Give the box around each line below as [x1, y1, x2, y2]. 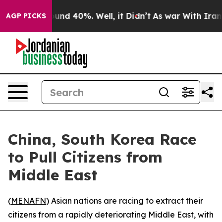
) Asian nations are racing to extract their [46, 196, 203, 206]
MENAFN [11, 196, 46, 206]
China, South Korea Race [8, 130, 196, 149]
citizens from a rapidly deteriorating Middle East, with [8, 210, 214, 220]
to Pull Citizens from [8, 148, 163, 166]
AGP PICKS [6, 11, 46, 20]
